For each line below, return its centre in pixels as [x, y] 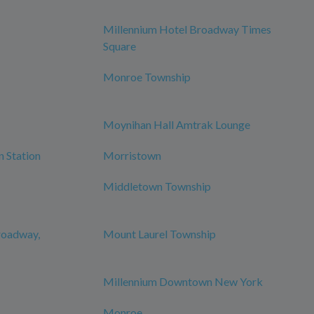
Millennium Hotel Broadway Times [187, 29]
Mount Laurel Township [159, 234]
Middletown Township [157, 186]
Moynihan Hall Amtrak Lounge [177, 124]
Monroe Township [147, 77]
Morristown [132, 155]
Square [120, 46]
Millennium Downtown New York [183, 281]
